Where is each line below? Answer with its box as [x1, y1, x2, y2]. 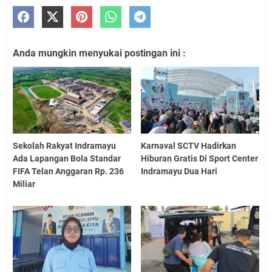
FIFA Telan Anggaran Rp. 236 [13, 166, 124, 176]
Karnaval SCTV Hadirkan [141, 140, 237, 151]
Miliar [13, 178, 35, 189]
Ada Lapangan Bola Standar [13, 153, 121, 163]
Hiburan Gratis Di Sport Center [141, 153, 259, 163]
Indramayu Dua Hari [141, 166, 218, 176]
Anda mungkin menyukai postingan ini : [13, 47, 186, 59]
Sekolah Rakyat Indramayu [13, 140, 116, 151]
